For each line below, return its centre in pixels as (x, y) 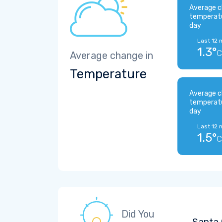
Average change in (111, 55)
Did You (138, 214)
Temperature (108, 74)
